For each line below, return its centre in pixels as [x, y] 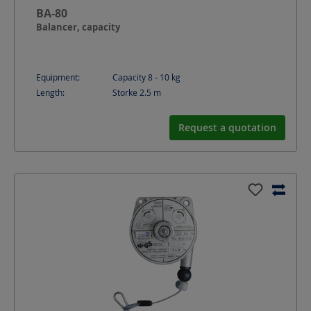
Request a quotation [227, 128]
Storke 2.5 [133, 93]
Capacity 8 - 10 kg [146, 77]
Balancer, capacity [78, 27]
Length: [50, 93]
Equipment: [58, 77]
